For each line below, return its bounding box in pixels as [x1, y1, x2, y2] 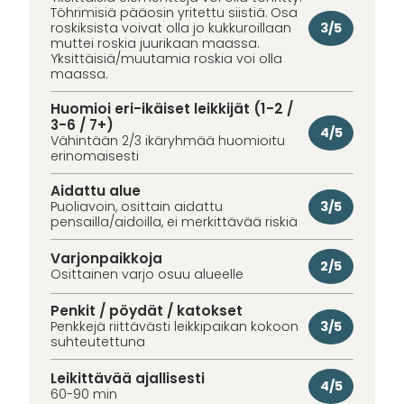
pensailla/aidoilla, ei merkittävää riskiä [50, 213, 298, 232]
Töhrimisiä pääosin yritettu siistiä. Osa [50, 4, 298, 23]
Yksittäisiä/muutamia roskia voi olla [50, 50, 282, 69]
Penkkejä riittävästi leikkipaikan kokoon [50, 317, 298, 336]
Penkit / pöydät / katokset [50, 301, 243, 321]
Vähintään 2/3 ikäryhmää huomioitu [50, 132, 285, 151]
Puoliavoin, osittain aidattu [50, 197, 223, 216]
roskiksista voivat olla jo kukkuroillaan [50, 19, 291, 38]
